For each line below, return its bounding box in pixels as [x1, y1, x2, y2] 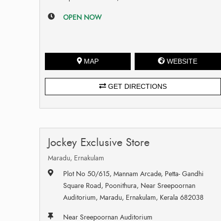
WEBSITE [167, 57, 198, 65]
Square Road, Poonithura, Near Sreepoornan [63, 181, 196, 190]
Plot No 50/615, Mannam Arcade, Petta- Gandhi [63, 169, 204, 179]
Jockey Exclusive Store [48, 134, 149, 150]
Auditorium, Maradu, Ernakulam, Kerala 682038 [63, 192, 204, 202]
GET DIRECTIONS [106, 82, 167, 90]
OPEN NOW [63, 12, 102, 22]
